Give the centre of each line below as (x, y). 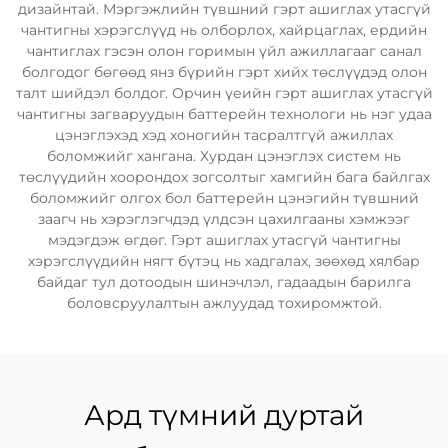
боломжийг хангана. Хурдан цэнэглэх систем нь (224, 156)
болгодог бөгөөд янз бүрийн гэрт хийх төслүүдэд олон (224, 72)
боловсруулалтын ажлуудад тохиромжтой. (224, 303)
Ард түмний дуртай (224, 415)
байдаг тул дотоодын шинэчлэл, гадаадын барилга (224, 282)
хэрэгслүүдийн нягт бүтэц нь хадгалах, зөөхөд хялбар (224, 261)
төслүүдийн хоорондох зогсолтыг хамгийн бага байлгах (224, 177)
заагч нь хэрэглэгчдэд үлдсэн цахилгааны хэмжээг (224, 219)
